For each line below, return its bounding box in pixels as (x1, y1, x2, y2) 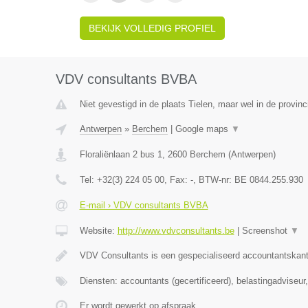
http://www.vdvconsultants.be (117, 225, 234, 236)
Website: (79, 225, 118, 236)
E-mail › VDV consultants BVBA (79, 200, 208, 210)
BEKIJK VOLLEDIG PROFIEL (88, 23, 216, 34)
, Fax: (164, 175, 190, 185)
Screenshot (241, 225, 290, 236)
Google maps (175, 124, 231, 134)
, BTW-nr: (192, 175, 234, 185)
